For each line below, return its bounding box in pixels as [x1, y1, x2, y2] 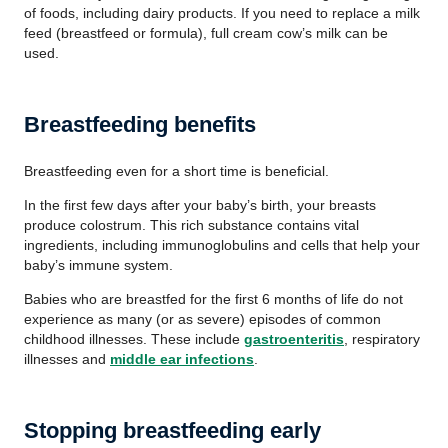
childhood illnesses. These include [24, 331, 244, 347]
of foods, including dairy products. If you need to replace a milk [24, 5, 420, 21]
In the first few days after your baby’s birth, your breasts [24, 197, 376, 213]
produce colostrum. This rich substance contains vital [24, 217, 359, 233]
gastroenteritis [244, 331, 344, 347]
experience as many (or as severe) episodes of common [24, 311, 381, 327]
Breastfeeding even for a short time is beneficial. [24, 163, 329, 179]
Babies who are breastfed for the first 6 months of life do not [24, 291, 403, 307]
